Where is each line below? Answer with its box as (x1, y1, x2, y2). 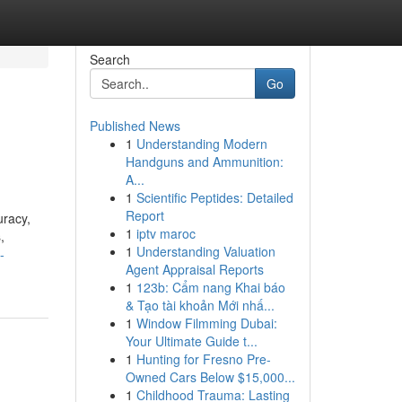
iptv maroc (135, 224, 196, 242)
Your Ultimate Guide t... (125, 332, 258, 350)
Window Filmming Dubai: (135, 314, 277, 332)
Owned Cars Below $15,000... (125, 368, 295, 386)
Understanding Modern (135, 135, 267, 153)
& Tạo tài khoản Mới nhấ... (125, 296, 275, 314)
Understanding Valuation (135, 242, 275, 260)
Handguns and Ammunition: (125, 153, 284, 170)
